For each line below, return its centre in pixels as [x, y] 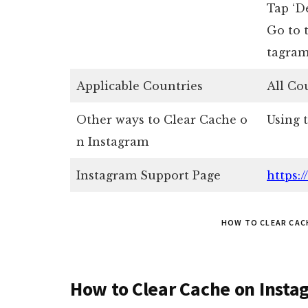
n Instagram [112, 142]
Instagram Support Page [148, 175]
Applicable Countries [140, 86]
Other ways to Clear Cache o [162, 120]
